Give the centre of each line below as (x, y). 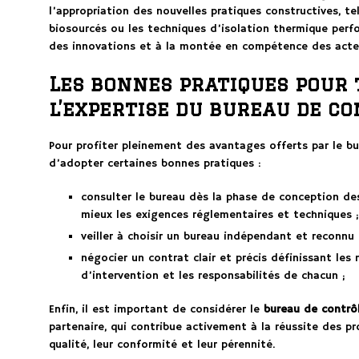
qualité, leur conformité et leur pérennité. (161, 345)
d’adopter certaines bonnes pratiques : (154, 164)
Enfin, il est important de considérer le (156, 310)
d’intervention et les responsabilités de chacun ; (213, 276)
